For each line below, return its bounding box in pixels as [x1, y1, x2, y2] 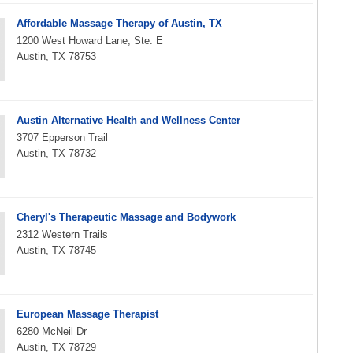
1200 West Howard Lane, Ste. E [17, 35, 163, 46]
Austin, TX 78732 [17, 147, 96, 159]
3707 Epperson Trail [17, 132, 108, 143]
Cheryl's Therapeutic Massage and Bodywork [17, 211, 236, 223]
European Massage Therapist [17, 308, 158, 320]
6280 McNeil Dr [17, 325, 87, 337]
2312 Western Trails [17, 229, 108, 240]
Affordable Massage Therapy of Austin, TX [17, 17, 222, 29]
